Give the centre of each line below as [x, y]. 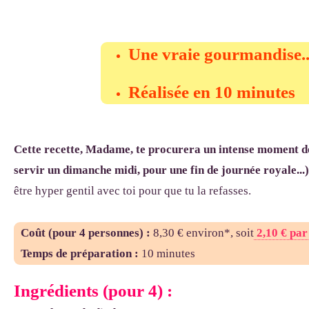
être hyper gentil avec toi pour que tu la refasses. [132, 191]
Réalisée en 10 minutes [212, 92]
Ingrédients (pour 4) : [95, 291]
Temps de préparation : [80, 253]
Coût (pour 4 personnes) [82, 233]
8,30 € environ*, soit [203, 233]
